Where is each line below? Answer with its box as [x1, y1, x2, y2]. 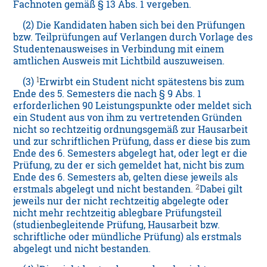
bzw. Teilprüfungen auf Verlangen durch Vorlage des [13, 31, 253, 44]
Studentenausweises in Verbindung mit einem [13, 43, 225, 55]
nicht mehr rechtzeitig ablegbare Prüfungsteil [13, 207, 222, 219]
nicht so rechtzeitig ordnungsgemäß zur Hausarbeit [13, 123, 249, 136]
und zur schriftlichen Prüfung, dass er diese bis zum [13, 135, 251, 148]
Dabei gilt [200, 183, 243, 195]
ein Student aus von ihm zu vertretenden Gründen [13, 111, 243, 124]
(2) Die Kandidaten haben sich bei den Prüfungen [13, 19, 246, 32]
